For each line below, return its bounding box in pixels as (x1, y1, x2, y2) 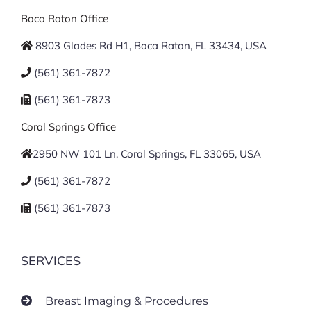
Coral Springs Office (21, 120, 116, 134)
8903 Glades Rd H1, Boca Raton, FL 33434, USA (35, 39, 267, 53)
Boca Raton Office (21, 12, 108, 26)
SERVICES (21, 253, 81, 269)
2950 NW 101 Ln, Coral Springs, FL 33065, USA (33, 147, 261, 161)
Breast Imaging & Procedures (45, 294, 208, 308)
